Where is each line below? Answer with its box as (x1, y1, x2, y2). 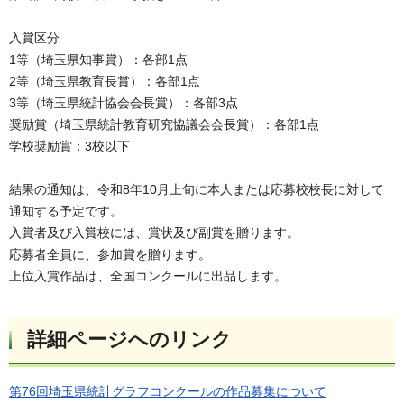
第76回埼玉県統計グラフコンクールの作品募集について (9, 383, 326, 399)
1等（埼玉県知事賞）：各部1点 (9, 52, 188, 68)
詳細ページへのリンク (27, 328, 232, 352)
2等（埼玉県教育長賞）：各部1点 (9, 74, 200, 89)
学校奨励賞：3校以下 (9, 139, 130, 154)
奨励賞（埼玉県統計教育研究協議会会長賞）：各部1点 (9, 117, 319, 133)
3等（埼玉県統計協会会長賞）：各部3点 (9, 96, 238, 111)
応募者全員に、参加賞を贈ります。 (9, 247, 211, 262)
